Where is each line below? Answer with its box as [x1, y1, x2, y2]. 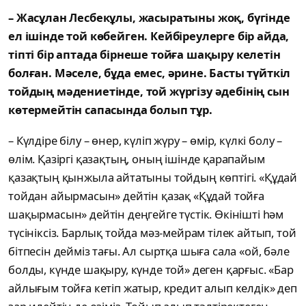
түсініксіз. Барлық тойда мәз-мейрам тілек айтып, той [8, 225, 296, 241]
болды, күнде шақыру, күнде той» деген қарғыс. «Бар [8, 262, 294, 278]
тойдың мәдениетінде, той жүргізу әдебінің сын [8, 83, 290, 100]
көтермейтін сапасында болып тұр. [8, 102, 212, 118]
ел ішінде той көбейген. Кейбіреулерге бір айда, [8, 28, 290, 44]
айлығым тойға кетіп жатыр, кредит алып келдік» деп [8, 280, 297, 296]
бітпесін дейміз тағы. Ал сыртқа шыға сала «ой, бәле [8, 243, 290, 260]
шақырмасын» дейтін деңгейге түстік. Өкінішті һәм [8, 206, 284, 223]
